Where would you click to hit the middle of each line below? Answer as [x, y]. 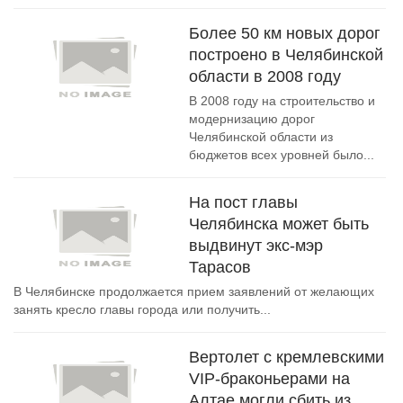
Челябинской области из [261, 137]
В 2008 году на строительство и [282, 101]
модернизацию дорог [252, 119]
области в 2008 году [265, 76]
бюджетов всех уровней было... [282, 155]
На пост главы [243, 202]
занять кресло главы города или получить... [142, 309]
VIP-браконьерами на [269, 379]
